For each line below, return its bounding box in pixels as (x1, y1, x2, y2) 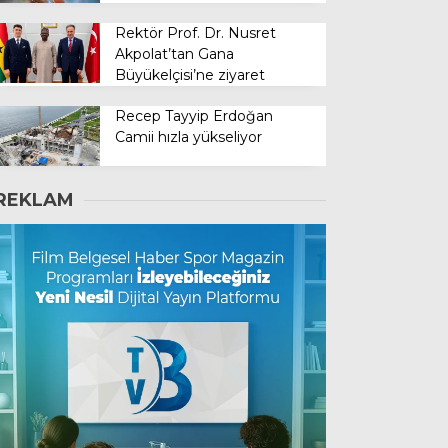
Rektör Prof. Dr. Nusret (115, 24, 277, 43)
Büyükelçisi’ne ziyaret (115, 66, 266, 85)
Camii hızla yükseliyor (115, 128, 263, 147)
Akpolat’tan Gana (115, 45, 235, 64)
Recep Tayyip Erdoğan (115, 107, 274, 126)
